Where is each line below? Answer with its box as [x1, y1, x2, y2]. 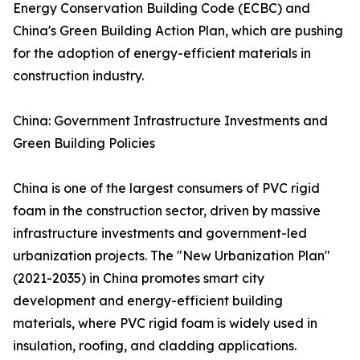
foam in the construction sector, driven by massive [13, 202, 321, 219]
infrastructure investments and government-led [13, 225, 307, 242]
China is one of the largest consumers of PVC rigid [13, 180, 320, 197]
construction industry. [13, 67, 144, 84]
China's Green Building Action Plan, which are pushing [13, 22, 343, 39]
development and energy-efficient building [13, 292, 283, 309]
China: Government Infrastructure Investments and [13, 112, 328, 129]
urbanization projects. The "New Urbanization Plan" [13, 247, 330, 264]
